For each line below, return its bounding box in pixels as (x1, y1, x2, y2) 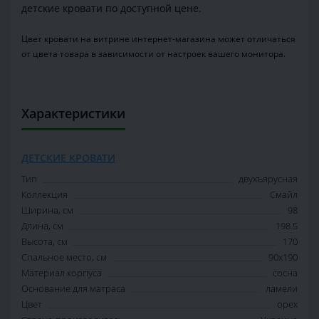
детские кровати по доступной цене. (21, 1, 202, 16)
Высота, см (21, 235, 68, 249)
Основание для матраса (21, 282, 125, 296)
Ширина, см (21, 204, 73, 217)
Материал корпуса (21, 266, 102, 280)
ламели (266, 282, 298, 296)
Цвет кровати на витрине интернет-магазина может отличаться (21, 33, 296, 46)
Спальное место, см (21, 251, 107, 264)
